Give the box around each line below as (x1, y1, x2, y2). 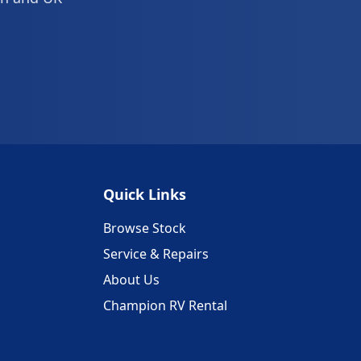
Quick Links (103, 185, 186, 205)
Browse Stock (103, 219, 186, 238)
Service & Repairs (103, 245, 209, 263)
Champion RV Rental (103, 297, 227, 315)
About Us (103, 271, 160, 289)
